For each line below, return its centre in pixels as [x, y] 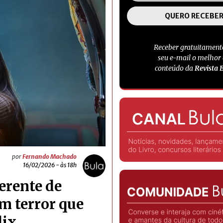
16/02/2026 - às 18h [50, 165]
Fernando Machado [50, 157]
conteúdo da [174, 68]
